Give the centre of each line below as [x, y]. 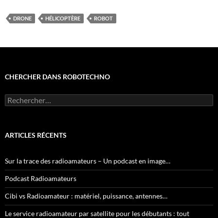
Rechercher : [24, 98]
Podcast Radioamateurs [41, 178]
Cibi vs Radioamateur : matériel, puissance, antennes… [86, 196]
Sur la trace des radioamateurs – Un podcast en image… [88, 161]
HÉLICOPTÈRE [63, 18]
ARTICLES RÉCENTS [36, 135]
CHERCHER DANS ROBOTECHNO [57, 76]
